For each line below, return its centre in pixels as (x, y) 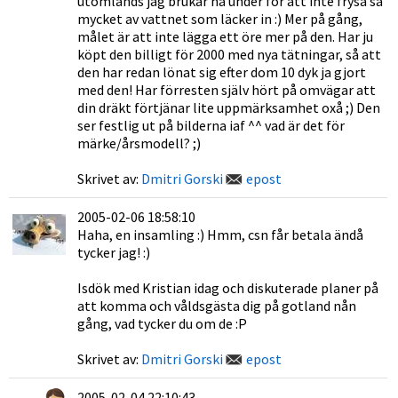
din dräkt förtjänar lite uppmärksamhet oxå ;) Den (229, 107)
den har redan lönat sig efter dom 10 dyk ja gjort (222, 72)
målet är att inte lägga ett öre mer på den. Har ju (225, 36)
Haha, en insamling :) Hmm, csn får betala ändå (220, 235)
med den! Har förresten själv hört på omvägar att (227, 90)
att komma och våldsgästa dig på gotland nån (217, 306)
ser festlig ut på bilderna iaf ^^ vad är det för (211, 125)
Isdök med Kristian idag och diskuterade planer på (228, 288)
